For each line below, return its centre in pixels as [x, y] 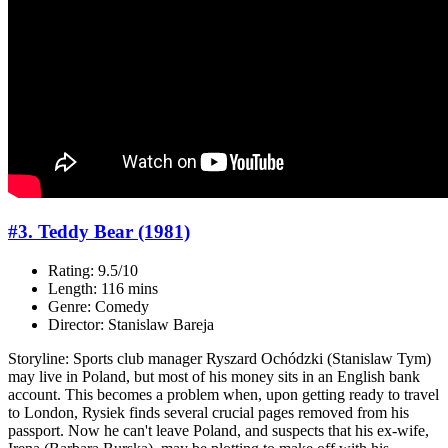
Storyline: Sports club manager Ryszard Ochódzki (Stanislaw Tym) [219, 358]
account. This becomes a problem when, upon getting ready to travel [223, 394]
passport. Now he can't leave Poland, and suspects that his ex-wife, [218, 430]
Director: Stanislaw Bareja [131, 324]
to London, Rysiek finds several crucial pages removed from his [208, 412]
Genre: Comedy [98, 306]
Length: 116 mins [103, 288]
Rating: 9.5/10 [93, 270]
